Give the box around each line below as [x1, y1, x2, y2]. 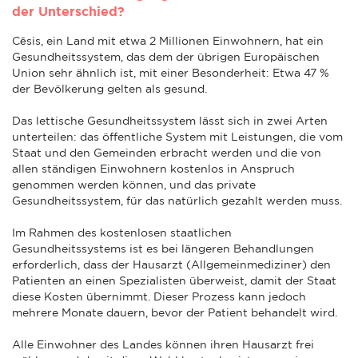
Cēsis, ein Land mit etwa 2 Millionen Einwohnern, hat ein [12, 34, 324, 47]
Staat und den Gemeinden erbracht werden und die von [12, 145, 321, 159]
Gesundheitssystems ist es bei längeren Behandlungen [12, 241, 314, 255]
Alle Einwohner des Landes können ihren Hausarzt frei [12, 337, 314, 351]
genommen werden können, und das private [12, 177, 256, 191]
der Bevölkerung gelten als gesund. [12, 82, 207, 95]
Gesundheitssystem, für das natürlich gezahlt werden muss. [12, 193, 342, 207]
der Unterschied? [12, 3, 125, 18]
